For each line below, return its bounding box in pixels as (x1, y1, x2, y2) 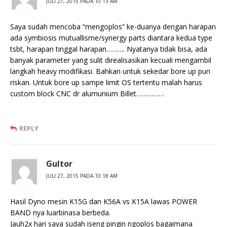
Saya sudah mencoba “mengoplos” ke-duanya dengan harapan (10, 22, 216, 32)
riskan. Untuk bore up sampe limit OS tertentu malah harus (10, 78, 202, 88)
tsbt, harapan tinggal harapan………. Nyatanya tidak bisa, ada (10, 44, 207, 54)
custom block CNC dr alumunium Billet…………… (10, 89, 164, 99)
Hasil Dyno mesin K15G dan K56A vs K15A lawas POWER (10, 197, 197, 207)
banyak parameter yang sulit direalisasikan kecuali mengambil (10, 55, 211, 65)
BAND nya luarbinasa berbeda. (10, 208, 110, 218)
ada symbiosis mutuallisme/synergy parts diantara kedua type (10, 33, 212, 43)
